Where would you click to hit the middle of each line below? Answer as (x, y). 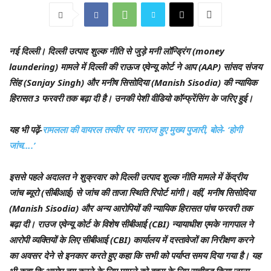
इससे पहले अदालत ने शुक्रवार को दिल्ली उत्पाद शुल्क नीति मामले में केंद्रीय (128, 177)
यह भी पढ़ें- (26, 130)
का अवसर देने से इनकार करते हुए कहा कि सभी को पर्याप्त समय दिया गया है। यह (135, 256)
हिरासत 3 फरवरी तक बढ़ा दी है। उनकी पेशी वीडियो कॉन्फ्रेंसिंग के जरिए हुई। (131, 98)
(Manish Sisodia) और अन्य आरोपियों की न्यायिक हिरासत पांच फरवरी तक (131, 208)
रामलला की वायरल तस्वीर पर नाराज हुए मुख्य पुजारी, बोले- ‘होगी (142, 130)
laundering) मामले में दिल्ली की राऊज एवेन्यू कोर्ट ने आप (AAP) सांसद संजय (135, 67)
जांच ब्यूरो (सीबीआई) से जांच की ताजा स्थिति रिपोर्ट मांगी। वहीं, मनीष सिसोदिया (132, 193)
